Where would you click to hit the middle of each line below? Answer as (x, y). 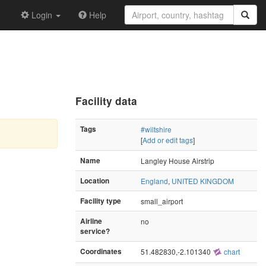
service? (95, 231)
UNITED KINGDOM (203, 180)
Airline (91, 221)
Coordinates (101, 251)
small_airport (162, 201)
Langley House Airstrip (178, 160)
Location (95, 180)
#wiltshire (156, 129)
